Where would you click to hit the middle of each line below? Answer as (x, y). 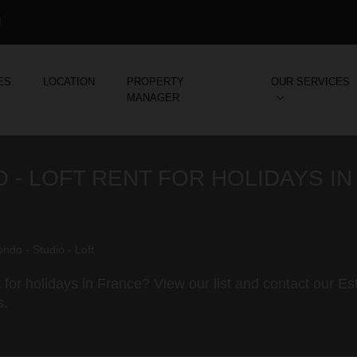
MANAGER (153, 98)
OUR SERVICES (311, 82)
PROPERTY (156, 82)
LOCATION (69, 82)
